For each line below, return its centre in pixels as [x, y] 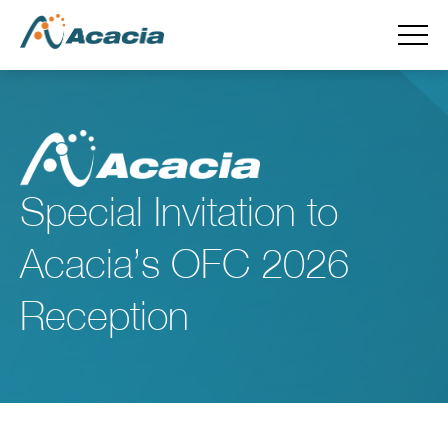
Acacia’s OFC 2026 [184, 265]
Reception [104, 317]
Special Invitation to [179, 213]
